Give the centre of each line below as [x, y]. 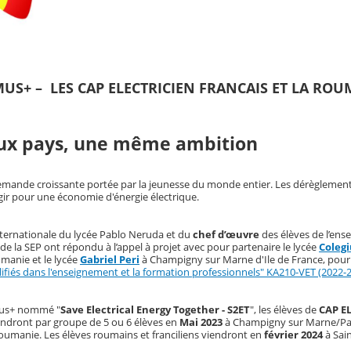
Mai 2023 [201, 322]
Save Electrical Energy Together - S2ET [155, 310]
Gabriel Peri [110, 260]
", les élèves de [284, 310]
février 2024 [293, 335]
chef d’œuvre [227, 235]
